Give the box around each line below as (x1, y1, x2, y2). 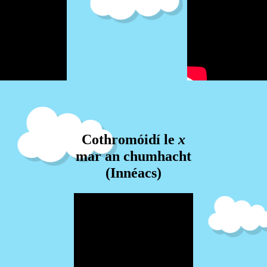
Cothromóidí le (81, 132, 178, 147)
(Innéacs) (105, 165, 162, 181)
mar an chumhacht (75, 148, 191, 164)
